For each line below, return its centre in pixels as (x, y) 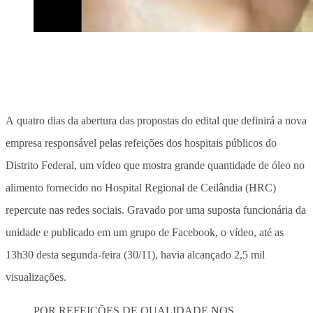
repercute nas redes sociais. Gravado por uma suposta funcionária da (156, 210)
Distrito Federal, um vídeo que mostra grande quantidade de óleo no (155, 165)
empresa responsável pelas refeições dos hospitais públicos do (141, 143)
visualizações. (36, 277)
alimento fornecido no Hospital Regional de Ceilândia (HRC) (141, 187)
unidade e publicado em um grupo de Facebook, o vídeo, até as (145, 232)
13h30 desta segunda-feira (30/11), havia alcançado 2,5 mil (135, 254)
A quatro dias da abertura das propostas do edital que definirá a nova (156, 120)
